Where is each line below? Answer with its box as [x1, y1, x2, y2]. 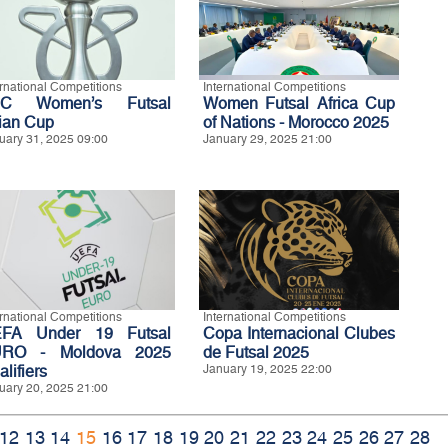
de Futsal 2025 [203, 343, 309, 362]
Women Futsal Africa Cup [203, 94, 395, 113]
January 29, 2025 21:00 [203, 132, 332, 146]
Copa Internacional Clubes [203, 324, 395, 343]
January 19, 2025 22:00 [203, 362, 332, 376]
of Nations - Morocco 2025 [203, 113, 389, 132]
